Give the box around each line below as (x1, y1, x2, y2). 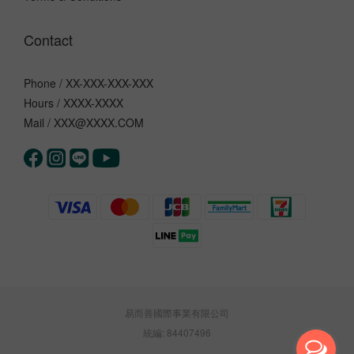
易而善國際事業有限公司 (125, 306, 229, 319)
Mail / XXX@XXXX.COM (24, 115, 144, 130)
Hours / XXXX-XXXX (24, 95, 123, 111)
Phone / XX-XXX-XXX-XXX (24, 75, 153, 91)
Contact (24, 29, 73, 50)
